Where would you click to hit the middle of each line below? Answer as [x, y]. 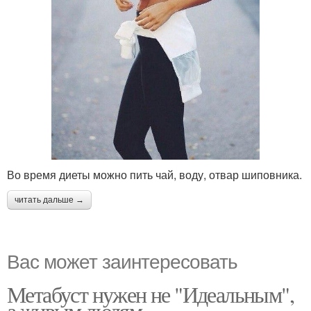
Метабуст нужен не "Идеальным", [150, 294]
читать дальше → [49, 200]
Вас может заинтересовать [122, 260]
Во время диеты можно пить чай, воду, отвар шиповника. [154, 174]
